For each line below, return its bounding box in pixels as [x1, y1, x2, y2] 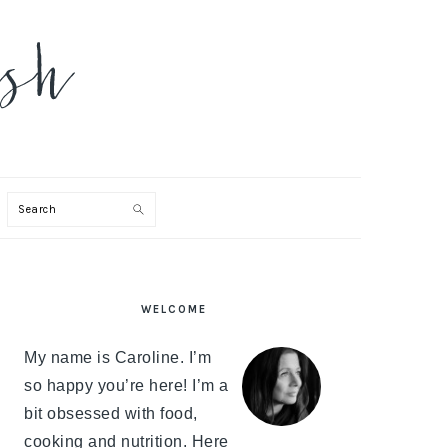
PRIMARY [24, 284, 127, 306]
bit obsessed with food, [24, 405, 198, 422]
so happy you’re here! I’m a [24, 377, 229, 394]
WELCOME [141, 303, 207, 316]
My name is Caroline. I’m [24, 349, 211, 366]
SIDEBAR [24, 308, 123, 330]
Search [18, 201, 70, 216]
